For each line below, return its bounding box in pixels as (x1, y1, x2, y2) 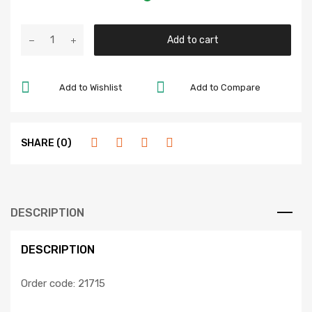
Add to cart (166, 34, 219, 46)
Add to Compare (190, 81, 261, 93)
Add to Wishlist (58, 81, 122, 93)
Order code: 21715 (21, 277, 105, 290)
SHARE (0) (21, 137, 72, 149)
